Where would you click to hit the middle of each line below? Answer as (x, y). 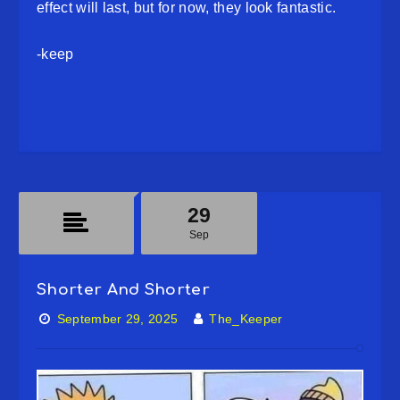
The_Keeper (246, 319)
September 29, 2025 (117, 319)
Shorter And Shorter (124, 290)
